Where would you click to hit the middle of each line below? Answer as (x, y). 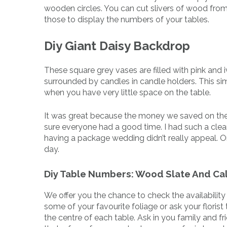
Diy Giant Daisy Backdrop (117, 46)
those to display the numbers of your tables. (127, 20)
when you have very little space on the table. (127, 92)
